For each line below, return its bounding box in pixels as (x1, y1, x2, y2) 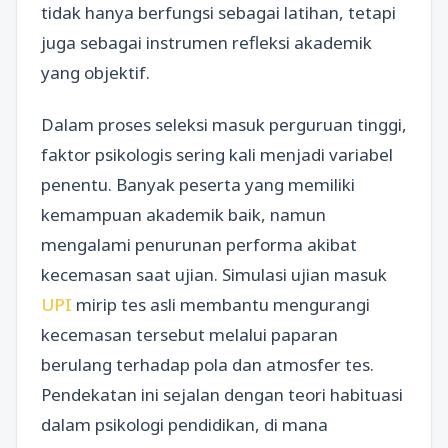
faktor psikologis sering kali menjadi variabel (41, 142, 393, 166)
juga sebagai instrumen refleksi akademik (41, 31, 372, 55)
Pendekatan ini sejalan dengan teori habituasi (41, 382, 403, 406)
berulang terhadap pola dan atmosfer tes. (41, 352, 374, 376)
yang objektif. (41, 61, 150, 85)
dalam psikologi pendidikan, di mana (41, 412, 328, 436)
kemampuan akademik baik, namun (41, 202, 326, 226)
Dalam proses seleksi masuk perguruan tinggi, (41, 112, 407, 136)
